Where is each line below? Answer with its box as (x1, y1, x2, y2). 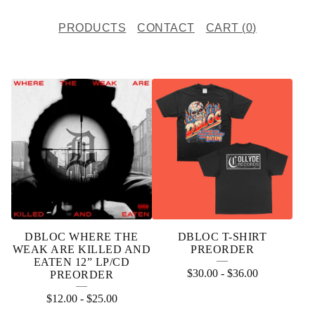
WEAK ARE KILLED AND (12, 243, 151, 255)
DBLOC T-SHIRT (177, 231, 267, 243)
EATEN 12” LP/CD (33, 256, 130, 268)
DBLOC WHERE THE (25, 231, 139, 243)
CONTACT (137, 22, 195, 34)
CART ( (205, 22, 246, 34)
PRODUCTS (58, 22, 127, 34)
